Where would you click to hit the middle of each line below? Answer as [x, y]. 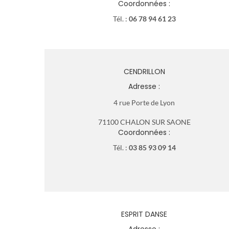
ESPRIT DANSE [144, 214]
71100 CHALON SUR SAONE [144, 122]
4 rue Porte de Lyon [144, 102]
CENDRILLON [144, 71]
